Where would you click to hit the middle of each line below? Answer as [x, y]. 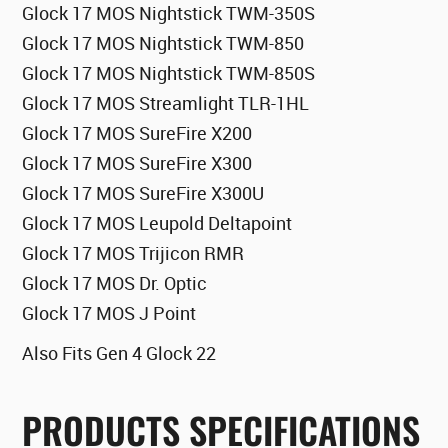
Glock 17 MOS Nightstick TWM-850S [169, 73]
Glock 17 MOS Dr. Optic [115, 283]
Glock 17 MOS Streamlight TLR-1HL [166, 103]
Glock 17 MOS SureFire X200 [137, 133]
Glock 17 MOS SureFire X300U [143, 193]
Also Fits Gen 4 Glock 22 [119, 353]
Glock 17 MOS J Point [109, 313]
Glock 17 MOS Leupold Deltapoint [157, 223]
